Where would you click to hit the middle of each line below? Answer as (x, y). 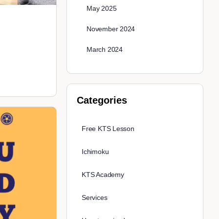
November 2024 (111, 29)
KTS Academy (103, 175)
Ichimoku (95, 152)
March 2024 (105, 50)
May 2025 (102, 9)
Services (95, 198)
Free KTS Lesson (108, 129)
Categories (102, 100)
